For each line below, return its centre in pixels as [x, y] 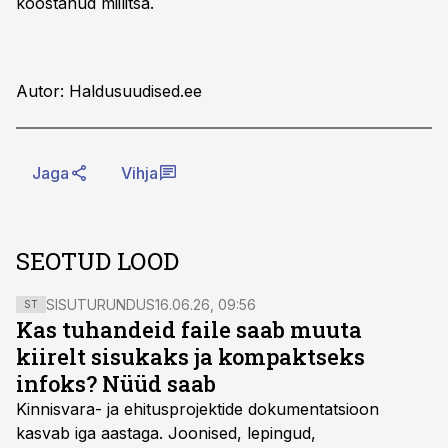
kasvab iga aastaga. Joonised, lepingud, [166, 433]
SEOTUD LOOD [97, 261]
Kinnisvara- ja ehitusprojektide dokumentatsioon [197, 409]
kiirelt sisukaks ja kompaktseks [190, 356]
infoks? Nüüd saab [116, 383]
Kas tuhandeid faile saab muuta [189, 329]
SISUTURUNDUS [100, 304]
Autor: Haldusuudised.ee [109, 91]
